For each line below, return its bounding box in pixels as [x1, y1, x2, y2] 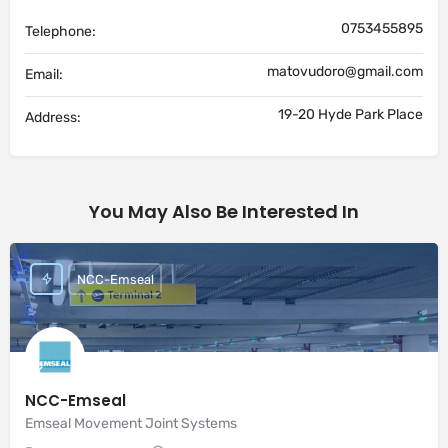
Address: [25, 109, 81, 126]
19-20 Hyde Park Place [278, 106, 423, 123]
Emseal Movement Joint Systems [25, 415, 237, 432]
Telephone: [25, 23, 96, 40]
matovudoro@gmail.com [267, 63, 423, 80]
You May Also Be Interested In [89, 199, 359, 224]
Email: [25, 66, 63, 83]
